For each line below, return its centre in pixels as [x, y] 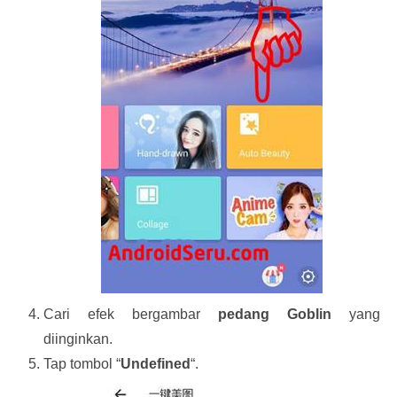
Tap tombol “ [82, 364]
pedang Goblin [275, 314]
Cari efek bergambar [131, 314]
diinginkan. [78, 339]
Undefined [155, 364]
